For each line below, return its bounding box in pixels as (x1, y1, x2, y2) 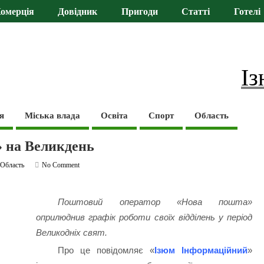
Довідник (58, 6, 98, 18)
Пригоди (121, 6, 158, 18)
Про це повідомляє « (58, 245, 155, 256)
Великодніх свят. (35, 227, 110, 238)
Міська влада (25, 110, 81, 120)
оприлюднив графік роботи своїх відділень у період (35, 212, 253, 223)
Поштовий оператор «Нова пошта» (58, 197, 253, 207)
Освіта (101, 110, 128, 120)
